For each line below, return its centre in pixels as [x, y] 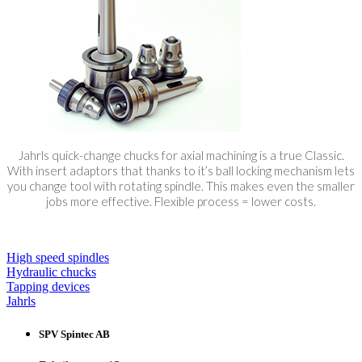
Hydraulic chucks [51, 271]
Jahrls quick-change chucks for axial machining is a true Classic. [181, 155]
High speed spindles [58, 257]
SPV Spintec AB [74, 334]
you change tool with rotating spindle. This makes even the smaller [181, 185]
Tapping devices [48, 286]
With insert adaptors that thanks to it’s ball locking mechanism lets [181, 170]
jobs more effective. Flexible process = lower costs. [181, 201]
